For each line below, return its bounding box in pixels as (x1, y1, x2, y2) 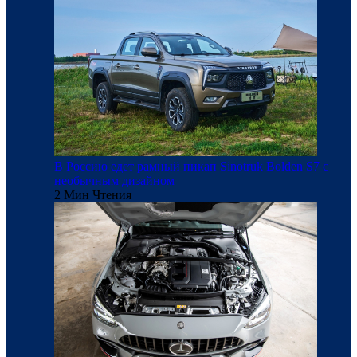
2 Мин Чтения (54, 188, 131, 202)
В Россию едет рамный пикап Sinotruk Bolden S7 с (54, 159, 328, 173)
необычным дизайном (54, 174, 175, 187)
